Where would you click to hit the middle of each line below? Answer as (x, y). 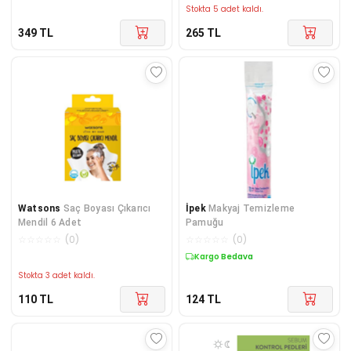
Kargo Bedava (224, 256)
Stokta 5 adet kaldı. (224, 9)
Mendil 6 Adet (50, 222)
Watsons (40, 208)
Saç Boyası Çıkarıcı (107, 208)
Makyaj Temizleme (252, 208)
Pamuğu (205, 222)
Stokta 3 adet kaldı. (56, 275)
